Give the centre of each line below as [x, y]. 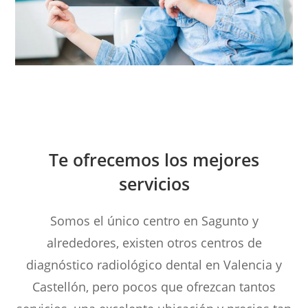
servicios [154, 183]
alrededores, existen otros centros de [154, 242]
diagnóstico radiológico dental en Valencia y [154, 264]
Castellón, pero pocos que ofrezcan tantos [154, 286]
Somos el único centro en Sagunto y [154, 220]
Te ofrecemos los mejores [154, 159]
